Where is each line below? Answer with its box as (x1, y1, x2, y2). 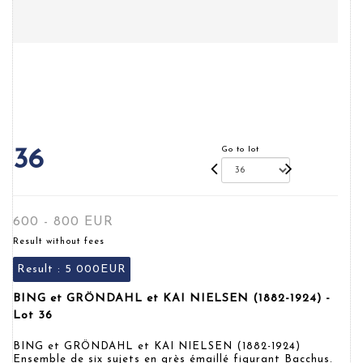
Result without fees (13, 237, 105, 246)
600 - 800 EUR (13, 216, 113, 228)
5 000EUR (65, 263, 126, 275)
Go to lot (221, 145, 260, 154)
